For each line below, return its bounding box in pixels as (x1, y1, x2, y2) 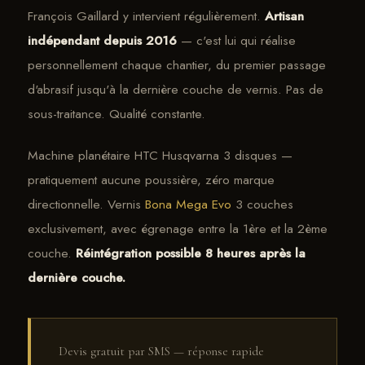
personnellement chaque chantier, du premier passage (28, 55, 326, 75)
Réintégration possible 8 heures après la (76, 243, 306, 262)
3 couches (231, 194, 293, 213)
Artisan (265, 7, 304, 26)
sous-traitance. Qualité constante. (28, 104, 205, 124)
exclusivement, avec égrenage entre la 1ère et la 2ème (28, 218, 328, 238)
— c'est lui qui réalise (177, 31, 296, 51)
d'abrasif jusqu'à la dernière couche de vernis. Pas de (28, 80, 323, 99)
